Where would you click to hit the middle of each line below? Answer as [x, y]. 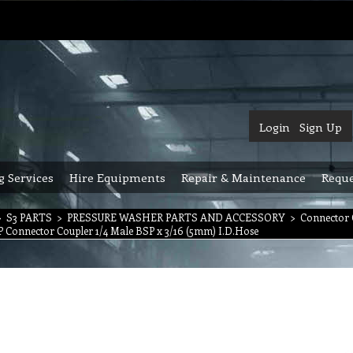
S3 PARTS [29, 217]
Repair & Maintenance [243, 177]
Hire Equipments [117, 177]
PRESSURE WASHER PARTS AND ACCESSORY [176, 217]
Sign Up [321, 127]
